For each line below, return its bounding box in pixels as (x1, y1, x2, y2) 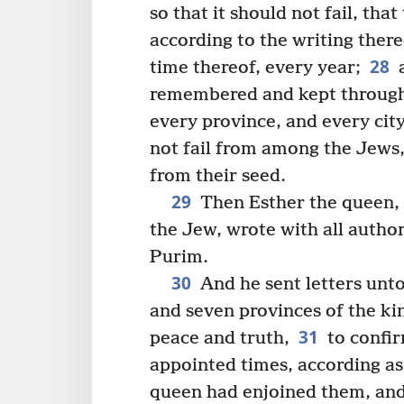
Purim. (150, 246, 208, 268)
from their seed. (150, 165, 286, 187)
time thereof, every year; (150, 57, 361, 78)
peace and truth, (150, 327, 289, 349)
